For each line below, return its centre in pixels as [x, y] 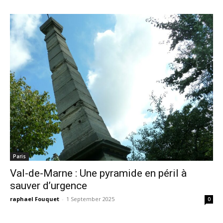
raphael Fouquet [35, 199]
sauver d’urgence [49, 185]
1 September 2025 [90, 199]
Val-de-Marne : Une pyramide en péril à [98, 173]
